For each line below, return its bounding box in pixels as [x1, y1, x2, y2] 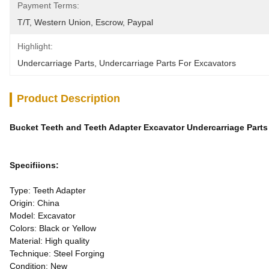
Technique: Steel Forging [10, 249, 104, 258]
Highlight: [17, 41, 53, 51]
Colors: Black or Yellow [10, 223, 96, 233]
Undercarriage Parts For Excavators [99, 58, 236, 68]
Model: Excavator [10, 211, 78, 220]
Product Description [17, 92, 120, 104]
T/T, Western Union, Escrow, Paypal [17, 17, 153, 27]
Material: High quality [10, 236, 89, 246]
